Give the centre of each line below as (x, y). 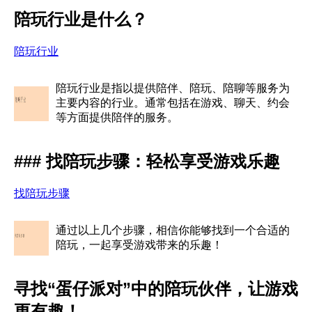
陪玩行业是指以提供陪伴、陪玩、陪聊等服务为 (173, 88)
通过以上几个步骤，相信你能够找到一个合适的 (173, 231)
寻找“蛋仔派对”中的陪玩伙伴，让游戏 (156, 289)
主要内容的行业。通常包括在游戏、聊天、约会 (173, 103)
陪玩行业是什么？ (81, 19)
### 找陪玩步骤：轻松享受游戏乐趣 (147, 162)
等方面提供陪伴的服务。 (117, 118)
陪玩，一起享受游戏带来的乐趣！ (139, 245)
